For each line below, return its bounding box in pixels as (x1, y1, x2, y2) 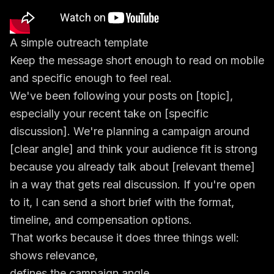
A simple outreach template (10, 36, 148, 49)
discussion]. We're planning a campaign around (10, 125, 250, 138)
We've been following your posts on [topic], (10, 89, 233, 102)
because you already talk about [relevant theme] (10, 160, 255, 173)
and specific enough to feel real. (10, 72, 172, 84)
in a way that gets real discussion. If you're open (10, 178, 255, 191)
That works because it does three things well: (10, 231, 239, 244)
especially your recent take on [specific (10, 107, 209, 120)
